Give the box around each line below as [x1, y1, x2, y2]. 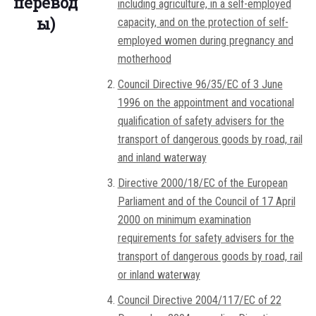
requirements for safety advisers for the [117, 231, 294, 245]
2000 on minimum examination [117, 213, 251, 227]
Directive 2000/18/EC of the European [117, 176, 288, 190]
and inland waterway [117, 151, 207, 165]
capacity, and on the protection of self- [117, 16, 288, 30]
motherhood [117, 52, 171, 66]
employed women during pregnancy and [117, 34, 293, 48]
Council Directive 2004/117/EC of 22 [117, 293, 281, 308]
